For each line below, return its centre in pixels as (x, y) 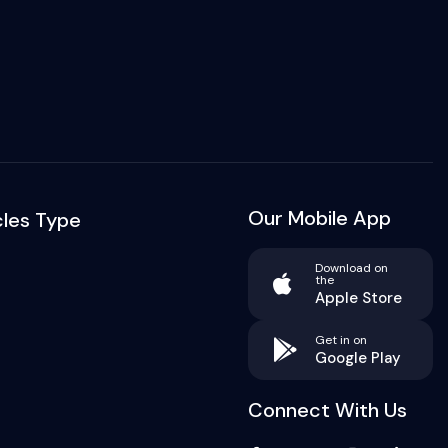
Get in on (340, 340)
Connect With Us (327, 410)
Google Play (357, 358)
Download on (351, 268)
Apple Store (358, 298)
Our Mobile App (319, 218)
